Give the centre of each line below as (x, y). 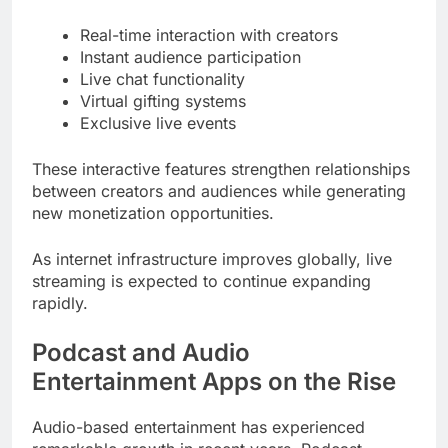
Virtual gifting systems (163, 100)
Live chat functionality (162, 78)
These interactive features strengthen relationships (221, 168)
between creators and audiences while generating (219, 190)
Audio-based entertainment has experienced (198, 426)
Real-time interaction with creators (209, 34)
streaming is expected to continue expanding (201, 280)
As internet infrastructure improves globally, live (212, 258)
